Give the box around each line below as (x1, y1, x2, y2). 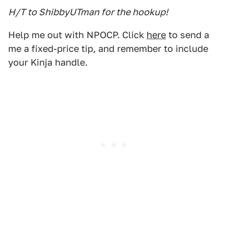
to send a (166, 30, 209, 40)
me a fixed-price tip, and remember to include (8, 43, 208, 54)
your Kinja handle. (8, 57, 88, 68)
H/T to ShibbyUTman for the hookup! (8, 7, 168, 17)
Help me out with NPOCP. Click (8, 30, 147, 40)
